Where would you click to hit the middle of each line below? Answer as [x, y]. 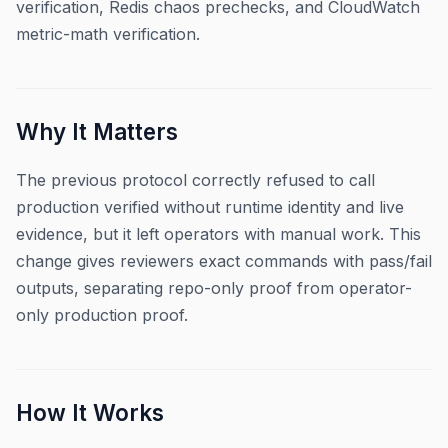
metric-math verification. [108, 34]
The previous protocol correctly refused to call [195, 180]
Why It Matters [97, 132]
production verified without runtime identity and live [210, 207]
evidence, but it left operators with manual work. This [218, 234]
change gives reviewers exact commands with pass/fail [224, 261]
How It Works [90, 413]
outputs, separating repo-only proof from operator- [214, 288]
